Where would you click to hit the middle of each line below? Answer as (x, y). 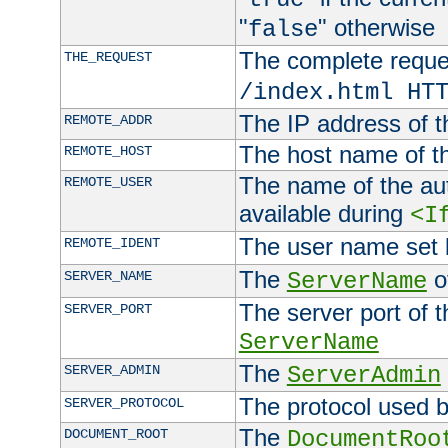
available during (324, 214)
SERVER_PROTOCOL (123, 403)
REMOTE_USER (107, 182)
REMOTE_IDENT (111, 243)
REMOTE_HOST (107, 151)
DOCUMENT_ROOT (115, 434)
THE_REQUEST (107, 57)
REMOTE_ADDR (107, 120)
